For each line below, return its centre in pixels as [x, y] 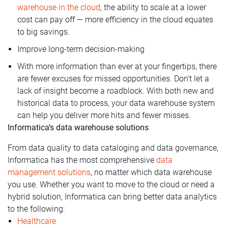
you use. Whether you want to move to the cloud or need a [111, 184]
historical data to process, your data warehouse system [116, 103]
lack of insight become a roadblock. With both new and [116, 91]
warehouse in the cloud [59, 7]
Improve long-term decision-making [81, 49]
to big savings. [44, 32]
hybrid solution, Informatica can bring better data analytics [112, 196]
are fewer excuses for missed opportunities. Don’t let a [113, 78]
